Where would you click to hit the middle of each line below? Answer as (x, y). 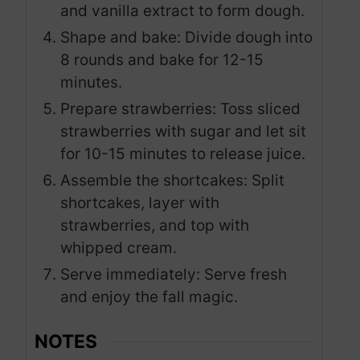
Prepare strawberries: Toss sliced (180, 108)
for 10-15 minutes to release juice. (183, 153)
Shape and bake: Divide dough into (186, 37)
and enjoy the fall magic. (149, 297)
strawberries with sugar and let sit (183, 131)
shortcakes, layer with (140, 202)
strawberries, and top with (155, 225)
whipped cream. (119, 247)
